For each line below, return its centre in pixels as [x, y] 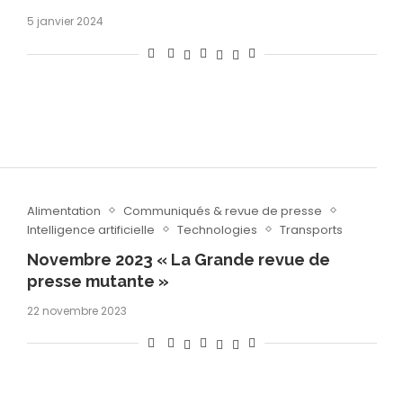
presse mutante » [98, 281]
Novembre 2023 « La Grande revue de [178, 259]
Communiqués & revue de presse [222, 210]
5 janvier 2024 [65, 22]
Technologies [217, 229]
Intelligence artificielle [90, 229]
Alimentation [63, 210]
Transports [311, 229]
